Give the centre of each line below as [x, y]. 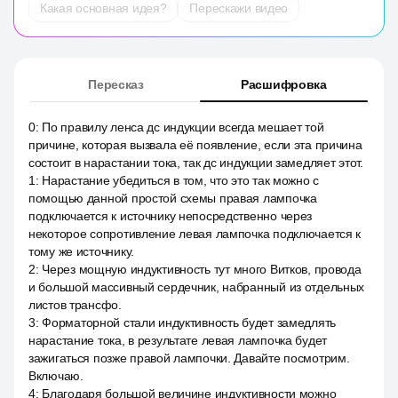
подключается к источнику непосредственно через [171, 216]
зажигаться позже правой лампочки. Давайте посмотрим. [189, 358]
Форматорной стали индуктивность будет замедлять [189, 322]
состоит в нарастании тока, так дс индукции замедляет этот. [196, 163]
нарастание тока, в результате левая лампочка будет [178, 340]
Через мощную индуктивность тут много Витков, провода [202, 269]
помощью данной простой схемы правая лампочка [173, 198]
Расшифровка [284, 84]
